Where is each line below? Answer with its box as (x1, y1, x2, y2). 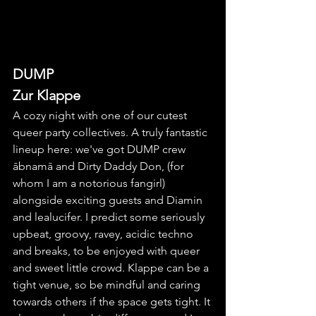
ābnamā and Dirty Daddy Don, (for (13, 159, 187, 174)
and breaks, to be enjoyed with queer (13, 244, 202, 258)
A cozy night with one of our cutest (13, 109, 190, 123)
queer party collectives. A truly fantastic (13, 126, 210, 140)
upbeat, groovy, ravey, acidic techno (13, 227, 196, 241)
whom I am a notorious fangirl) (13, 176, 168, 190)
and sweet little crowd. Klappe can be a (13, 261, 212, 275)
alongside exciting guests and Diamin (13, 193, 205, 207)
